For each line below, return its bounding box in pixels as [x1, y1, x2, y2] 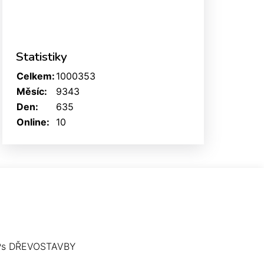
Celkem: [16, 70, 55, 82]
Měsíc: [16, 85, 47, 97]
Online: [16, 115, 49, 128]
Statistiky [16, 48, 67, 65]
